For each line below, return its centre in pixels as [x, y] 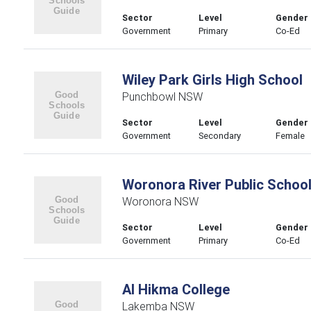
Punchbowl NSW [162, 96]
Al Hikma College [176, 289]
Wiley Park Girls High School [212, 79]
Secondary [220, 136]
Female [291, 136]
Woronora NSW [160, 201]
